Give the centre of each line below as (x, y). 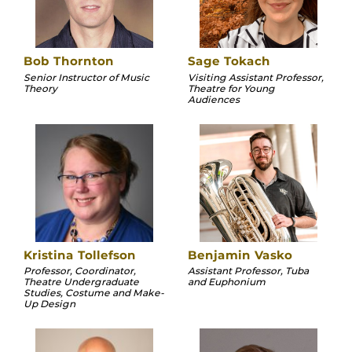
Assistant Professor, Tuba (248, 271)
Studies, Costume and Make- (94, 293)
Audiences (214, 99)
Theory (40, 88)
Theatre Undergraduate (81, 282)
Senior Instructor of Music (86, 77)
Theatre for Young (231, 88)
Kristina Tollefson (80, 255)
